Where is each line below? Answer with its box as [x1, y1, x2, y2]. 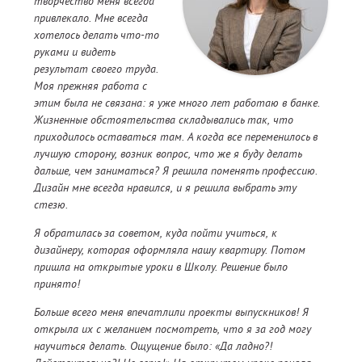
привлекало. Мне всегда [34, 11, 148, 26]
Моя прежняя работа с [34, 78, 147, 94]
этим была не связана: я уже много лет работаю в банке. [34, 95, 320, 111]
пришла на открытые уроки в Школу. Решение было [34, 259, 288, 275]
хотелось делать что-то [34, 27, 159, 43]
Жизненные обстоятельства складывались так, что [34, 112, 293, 128]
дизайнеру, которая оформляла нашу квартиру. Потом [34, 242, 305, 258]
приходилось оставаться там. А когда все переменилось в [34, 129, 318, 145]
